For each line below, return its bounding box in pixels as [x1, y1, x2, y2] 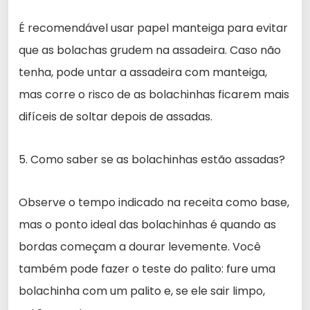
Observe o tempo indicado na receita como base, [19, 194, 289, 210]
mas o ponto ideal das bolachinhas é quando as [19, 216, 276, 232]
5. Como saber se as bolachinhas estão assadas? [19, 151, 285, 167]
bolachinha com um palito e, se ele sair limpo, [19, 282, 265, 299]
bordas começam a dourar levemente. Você [19, 238, 261, 255]
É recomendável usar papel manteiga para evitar [19, 19, 288, 36]
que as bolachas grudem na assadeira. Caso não [19, 42, 281, 58]
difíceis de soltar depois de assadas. [19, 108, 212, 125]
